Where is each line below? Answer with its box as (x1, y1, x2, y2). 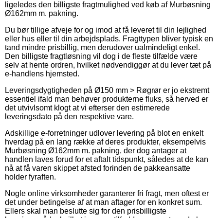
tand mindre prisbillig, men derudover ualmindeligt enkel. (5, 43, 200, 52)
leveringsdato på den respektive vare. (5, 112, 134, 121)
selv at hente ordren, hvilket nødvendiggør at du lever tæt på (5, 60, 211, 69)
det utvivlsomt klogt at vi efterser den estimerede (5, 103, 170, 112)
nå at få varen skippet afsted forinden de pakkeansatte (5, 163, 190, 172)
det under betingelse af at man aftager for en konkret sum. (5, 198, 202, 206)
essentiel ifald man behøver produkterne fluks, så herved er (5, 94, 208, 103)
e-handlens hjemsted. (5, 69, 79, 78)
